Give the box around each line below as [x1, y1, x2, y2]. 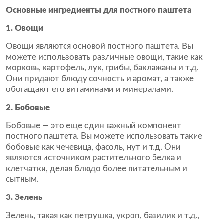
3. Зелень [6, 193, 42, 201]
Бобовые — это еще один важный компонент [6, 121, 181, 130]
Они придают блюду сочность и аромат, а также [6, 74, 194, 83]
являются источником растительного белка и [6, 153, 181, 162]
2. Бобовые [6, 103, 50, 111]
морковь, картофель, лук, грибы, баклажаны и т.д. [6, 64, 198, 72]
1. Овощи [6, 24, 43, 32]
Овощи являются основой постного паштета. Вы [6, 42, 193, 50]
